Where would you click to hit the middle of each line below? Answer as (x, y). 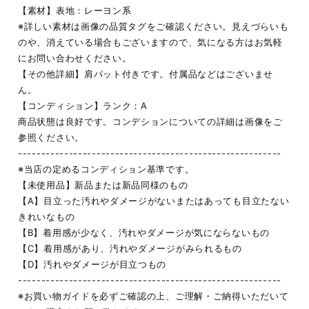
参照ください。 (51, 137)
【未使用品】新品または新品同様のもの (103, 185)
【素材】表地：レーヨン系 (75, 10)
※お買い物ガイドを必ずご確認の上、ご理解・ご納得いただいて (153, 296)
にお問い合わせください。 (75, 58)
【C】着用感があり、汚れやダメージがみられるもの (130, 248)
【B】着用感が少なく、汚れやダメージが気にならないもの (144, 232)
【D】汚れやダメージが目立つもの (92, 264)
